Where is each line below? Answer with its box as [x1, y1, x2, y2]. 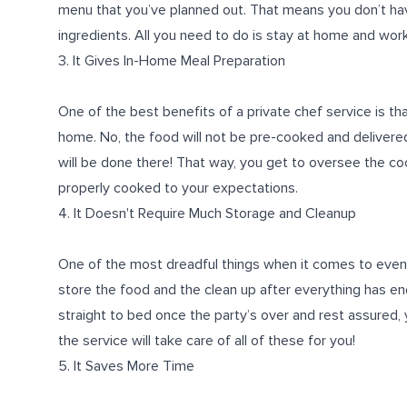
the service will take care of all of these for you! [58, 332, 355, 350]
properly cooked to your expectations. [58, 179, 298, 197]
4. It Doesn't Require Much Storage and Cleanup [58, 204, 356, 223]
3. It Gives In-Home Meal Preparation [58, 52, 285, 70]
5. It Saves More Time [58, 357, 194, 375]
